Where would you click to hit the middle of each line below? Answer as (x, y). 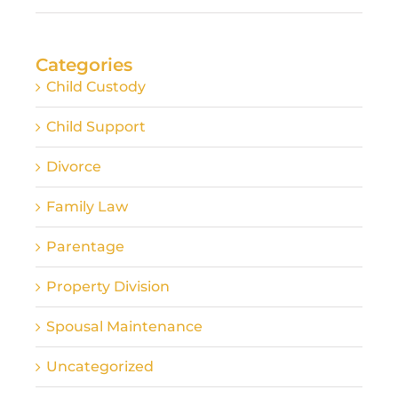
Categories (84, 64)
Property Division (108, 286)
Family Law (87, 206)
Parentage (85, 246)
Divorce (74, 166)
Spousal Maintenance (124, 326)
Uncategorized (100, 366)
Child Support (96, 126)
